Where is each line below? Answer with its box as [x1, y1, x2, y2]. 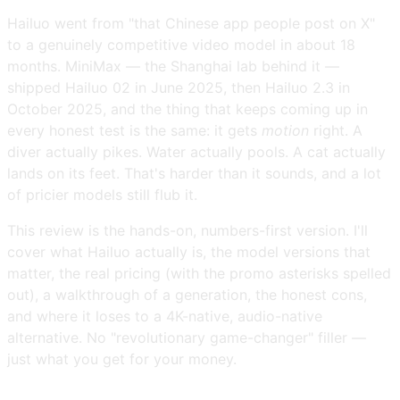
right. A [309, 121, 362, 139]
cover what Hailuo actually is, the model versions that [7, 242, 371, 261]
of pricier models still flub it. [7, 185, 197, 204]
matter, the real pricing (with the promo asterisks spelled [7, 263, 391, 282]
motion [262, 121, 309, 139]
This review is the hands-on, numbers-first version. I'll [7, 221, 368, 239]
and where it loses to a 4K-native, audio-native [7, 306, 322, 325]
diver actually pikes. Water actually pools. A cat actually [7, 142, 386, 161]
